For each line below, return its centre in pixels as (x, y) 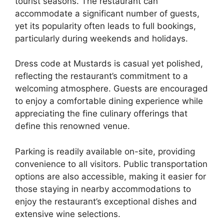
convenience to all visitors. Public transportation (111, 164)
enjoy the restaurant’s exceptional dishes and (106, 201)
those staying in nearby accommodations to (103, 189)
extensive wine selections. (68, 214)
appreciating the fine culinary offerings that (101, 113)
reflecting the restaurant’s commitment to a (101, 76)
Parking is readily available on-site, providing (105, 151)
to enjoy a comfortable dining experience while (109, 101)
